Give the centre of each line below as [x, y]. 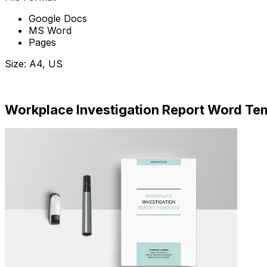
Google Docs [58, 18]
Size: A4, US [34, 63]
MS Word [50, 30]
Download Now [40, 85]
